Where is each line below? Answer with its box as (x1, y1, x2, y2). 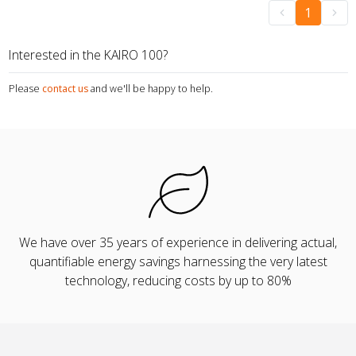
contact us (41, 81, 88, 95)
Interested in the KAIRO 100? (8, 45, 168, 64)
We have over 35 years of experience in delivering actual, (19, 234, 337, 252)
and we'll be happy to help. (90, 81, 213, 95)
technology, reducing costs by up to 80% (64, 272, 292, 290)
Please (8, 81, 40, 95)
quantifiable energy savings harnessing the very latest (29, 253, 327, 271)
